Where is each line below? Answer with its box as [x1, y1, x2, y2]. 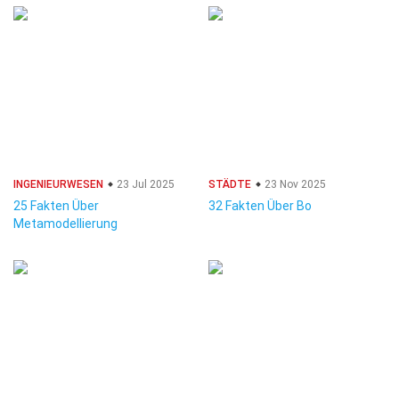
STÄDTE [208, 178, 251, 191]
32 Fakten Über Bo [208, 199, 312, 213]
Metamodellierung [13, 216, 118, 231]
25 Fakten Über [13, 199, 99, 213]
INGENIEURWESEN [13, 178, 103, 191]
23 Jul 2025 [114, 178, 175, 191]
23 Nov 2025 [262, 178, 326, 191]
